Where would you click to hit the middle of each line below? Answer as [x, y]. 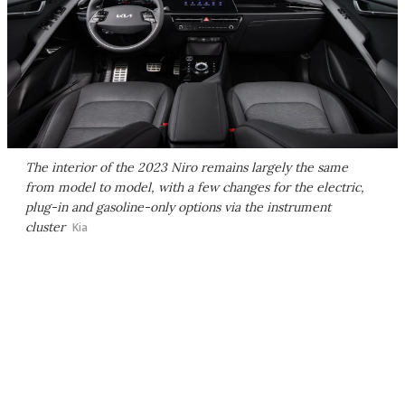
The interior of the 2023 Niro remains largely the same [187, 167]
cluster [45, 226]
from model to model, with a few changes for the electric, [195, 187]
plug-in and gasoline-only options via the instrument [178, 207]
